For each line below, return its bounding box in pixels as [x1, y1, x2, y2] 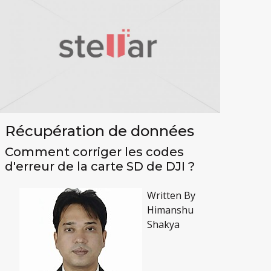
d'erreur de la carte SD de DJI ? [5, 158, 195, 174]
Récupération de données [5, 122, 195, 140]
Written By [147, 188, 196, 202]
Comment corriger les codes [5, 144, 184, 159]
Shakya [147, 217, 180, 231]
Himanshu [147, 203, 194, 217]
